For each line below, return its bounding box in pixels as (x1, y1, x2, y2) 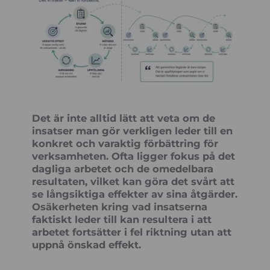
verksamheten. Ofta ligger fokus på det (32, 149, 236, 162)
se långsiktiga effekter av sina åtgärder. (32, 187, 238, 200)
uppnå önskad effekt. (32, 238, 142, 251)
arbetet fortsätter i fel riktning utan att (32, 225, 232, 238)
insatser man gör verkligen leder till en (32, 124, 233, 137)
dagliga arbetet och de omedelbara (32, 162, 214, 175)
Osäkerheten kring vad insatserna (32, 200, 208, 213)
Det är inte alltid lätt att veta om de (32, 111, 216, 124)
